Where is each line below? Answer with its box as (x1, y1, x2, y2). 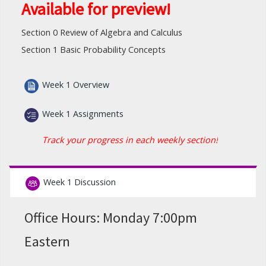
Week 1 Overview (42, 79, 110, 91)
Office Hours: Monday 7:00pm (24, 208, 198, 227)
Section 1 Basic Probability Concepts (21, 44, 166, 56)
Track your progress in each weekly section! (42, 134, 218, 145)
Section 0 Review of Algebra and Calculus (21, 27, 182, 39)
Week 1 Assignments (42, 108, 124, 120)
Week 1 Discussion (43, 176, 116, 188)
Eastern (24, 232, 71, 251)
